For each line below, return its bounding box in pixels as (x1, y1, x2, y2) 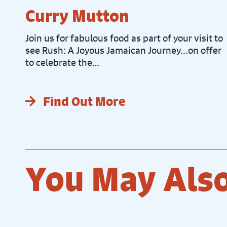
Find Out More (43, 93, 126, 109)
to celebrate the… (25, 56, 99, 68)
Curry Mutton (25, 5, 129, 26)
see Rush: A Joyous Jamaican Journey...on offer (25, 44, 221, 56)
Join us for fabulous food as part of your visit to (25, 31, 223, 44)
